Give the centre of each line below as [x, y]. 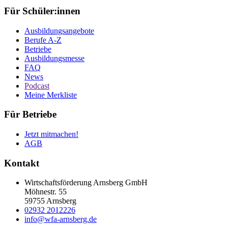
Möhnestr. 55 [46, 192]
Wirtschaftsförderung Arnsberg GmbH [86, 183]
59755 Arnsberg [50, 201]
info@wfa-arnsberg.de [61, 219]
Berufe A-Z [43, 40]
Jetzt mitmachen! [51, 134]
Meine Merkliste [51, 95]
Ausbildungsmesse [54, 58]
